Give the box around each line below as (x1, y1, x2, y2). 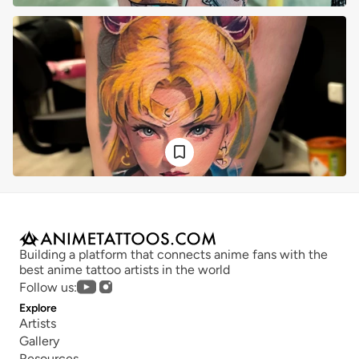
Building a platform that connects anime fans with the (19, 247, 328, 262)
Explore (19, 301, 57, 315)
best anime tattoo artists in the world (19, 262, 230, 277)
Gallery (19, 333, 59, 349)
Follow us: (19, 279, 77, 295)
